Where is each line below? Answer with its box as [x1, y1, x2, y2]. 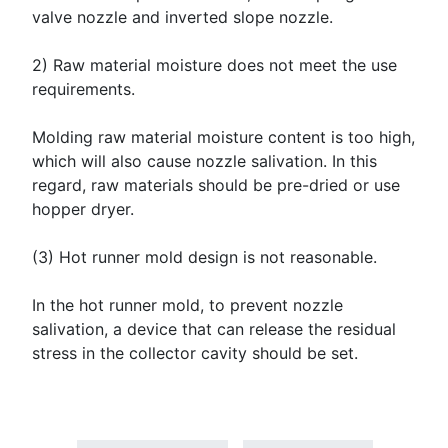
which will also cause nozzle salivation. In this [32, 151, 377, 172]
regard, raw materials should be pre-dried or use [32, 175, 400, 196]
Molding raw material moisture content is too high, [32, 127, 415, 148]
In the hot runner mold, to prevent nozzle [32, 295, 343, 316]
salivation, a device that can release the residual [32, 319, 396, 340]
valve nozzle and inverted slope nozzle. [32, 7, 333, 28]
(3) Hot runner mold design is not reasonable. [32, 247, 377, 268]
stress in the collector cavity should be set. [32, 343, 358, 364]
